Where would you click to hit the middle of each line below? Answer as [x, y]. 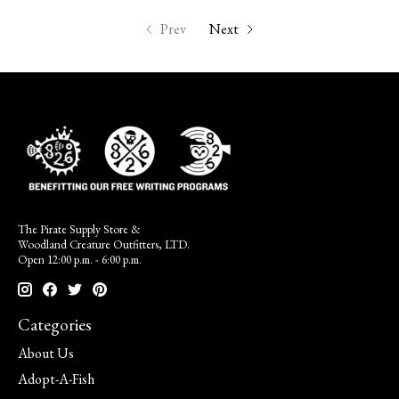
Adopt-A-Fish [56, 379]
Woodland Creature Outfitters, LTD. [104, 245]
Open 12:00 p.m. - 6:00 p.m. [80, 260]
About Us [46, 353]
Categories [55, 325]
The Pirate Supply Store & [79, 230]
